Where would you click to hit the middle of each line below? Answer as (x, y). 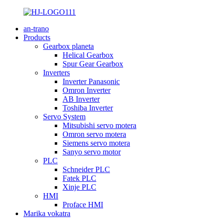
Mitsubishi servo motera (99, 125)
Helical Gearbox (88, 55)
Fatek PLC (79, 178)
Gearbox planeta (68, 46)
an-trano (36, 29)
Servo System (64, 117)
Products (37, 37)
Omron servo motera (94, 134)
